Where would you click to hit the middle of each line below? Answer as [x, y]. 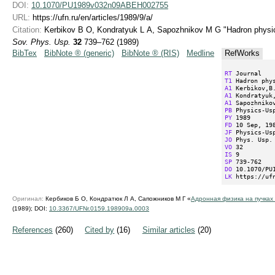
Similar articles [168, 230]
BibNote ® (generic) [79, 53]
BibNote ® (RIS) [150, 53]
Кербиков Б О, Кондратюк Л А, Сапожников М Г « [117, 198]
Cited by [100, 230]
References [33, 230]
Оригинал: [28, 198]
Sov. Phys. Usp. [41, 42]
